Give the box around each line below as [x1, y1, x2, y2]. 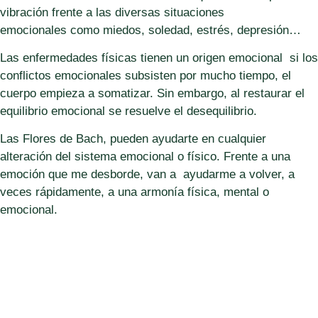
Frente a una [223, 150, 290, 164]
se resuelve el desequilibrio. [104, 104, 257, 118]
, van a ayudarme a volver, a [139, 168, 295, 182]
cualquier [217, 132, 266, 146]
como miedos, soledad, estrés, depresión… [66, 23, 301, 37]
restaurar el [243, 86, 305, 100]
